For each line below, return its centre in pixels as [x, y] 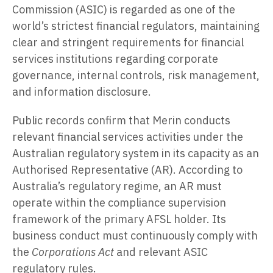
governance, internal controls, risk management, [136, 75]
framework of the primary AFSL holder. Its [119, 219]
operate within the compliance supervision [119, 202]
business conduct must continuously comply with [135, 235]
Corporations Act [73, 252]
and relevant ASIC [161, 252]
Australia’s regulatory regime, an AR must [117, 186]
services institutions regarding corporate [115, 58]
